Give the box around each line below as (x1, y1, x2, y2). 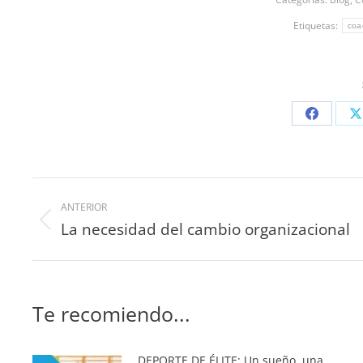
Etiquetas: (293, 19, 340, 33)
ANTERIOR (61, 200, 107, 215)
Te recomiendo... (32, 300, 190, 328)
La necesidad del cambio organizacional (61, 219, 350, 241)
